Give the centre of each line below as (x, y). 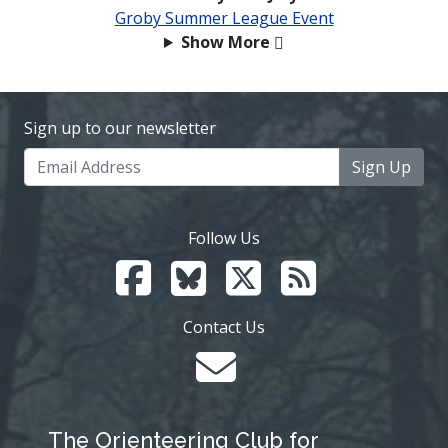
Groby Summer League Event (224, 17)
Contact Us (224, 326)
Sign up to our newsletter (120, 127)
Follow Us (224, 237)
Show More (225, 41)
